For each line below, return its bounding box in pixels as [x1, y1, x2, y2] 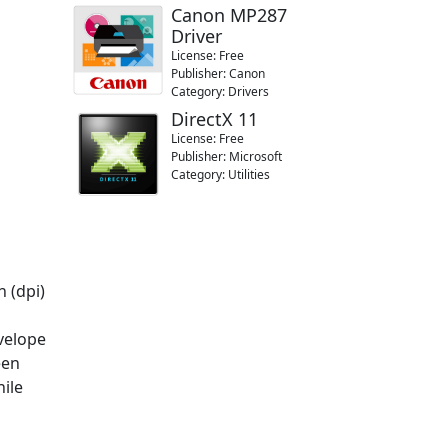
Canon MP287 [171, 3, 287, 27]
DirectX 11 [171, 107, 258, 131]
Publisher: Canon [171, 65, 265, 82]
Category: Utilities [171, 166, 270, 183]
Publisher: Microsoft [171, 148, 282, 165]
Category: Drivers [171, 83, 269, 100]
